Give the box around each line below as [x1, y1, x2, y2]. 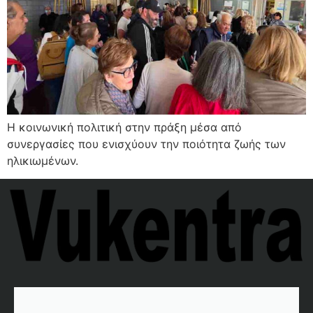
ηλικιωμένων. [7, 154, 78, 168]
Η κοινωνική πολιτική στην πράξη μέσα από [7, 120, 242, 134]
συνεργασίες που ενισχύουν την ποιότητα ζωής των [7, 137, 286, 151]
